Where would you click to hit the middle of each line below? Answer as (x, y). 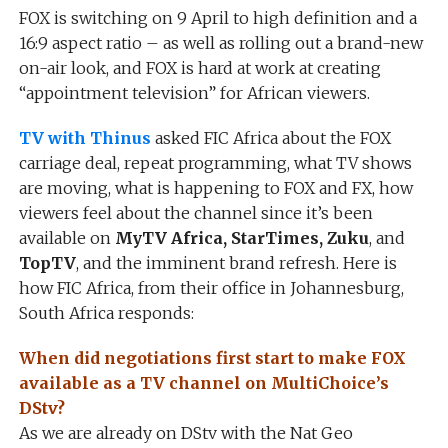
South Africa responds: (106, 313)
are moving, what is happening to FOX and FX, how (215, 188)
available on (66, 238)
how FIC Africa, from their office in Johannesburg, (211, 288)
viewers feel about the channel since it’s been (195, 213)
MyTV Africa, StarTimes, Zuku (241, 238)
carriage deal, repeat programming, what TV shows (215, 163)
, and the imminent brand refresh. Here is (236, 263)
